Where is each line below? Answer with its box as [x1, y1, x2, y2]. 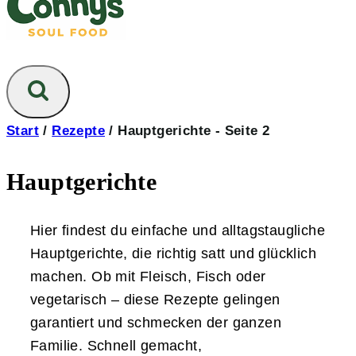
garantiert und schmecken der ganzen [30, 314, 281, 331]
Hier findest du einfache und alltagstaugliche [30, 222, 325, 238]
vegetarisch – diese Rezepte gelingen [30, 291, 281, 308]
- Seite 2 [211, 123, 270, 139]
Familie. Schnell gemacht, [30, 337, 202, 354]
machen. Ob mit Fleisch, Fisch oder [30, 268, 266, 284]
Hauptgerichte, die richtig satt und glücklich [30, 245, 316, 261]
